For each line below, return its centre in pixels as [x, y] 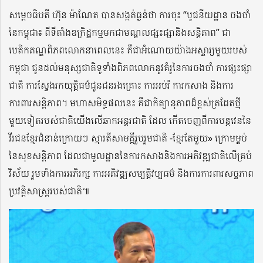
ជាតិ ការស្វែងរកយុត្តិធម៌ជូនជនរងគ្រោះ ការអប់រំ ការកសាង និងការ [121, 85]
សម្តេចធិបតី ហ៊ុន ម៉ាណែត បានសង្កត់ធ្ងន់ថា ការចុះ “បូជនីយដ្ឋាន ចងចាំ [130, 14]
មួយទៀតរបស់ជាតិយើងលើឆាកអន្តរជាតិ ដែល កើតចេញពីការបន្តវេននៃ [130, 120]
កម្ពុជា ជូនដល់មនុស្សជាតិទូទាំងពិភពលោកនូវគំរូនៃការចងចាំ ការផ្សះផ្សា [131, 67]
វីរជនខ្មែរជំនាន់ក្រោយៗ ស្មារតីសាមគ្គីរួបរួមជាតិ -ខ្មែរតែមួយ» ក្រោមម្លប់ [128, 138]
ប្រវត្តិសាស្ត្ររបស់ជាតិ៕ [49, 190]
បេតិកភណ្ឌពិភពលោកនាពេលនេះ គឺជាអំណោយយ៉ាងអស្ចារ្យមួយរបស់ [128, 50]
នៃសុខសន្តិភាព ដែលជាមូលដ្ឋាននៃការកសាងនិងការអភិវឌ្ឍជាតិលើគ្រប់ [130, 155]
